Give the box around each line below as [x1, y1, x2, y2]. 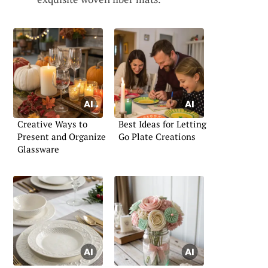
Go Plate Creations [118, 130, 196, 142]
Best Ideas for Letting [118, 117, 206, 130]
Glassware [17, 142, 59, 155]
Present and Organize [17, 130, 106, 142]
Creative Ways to [17, 117, 87, 130]
